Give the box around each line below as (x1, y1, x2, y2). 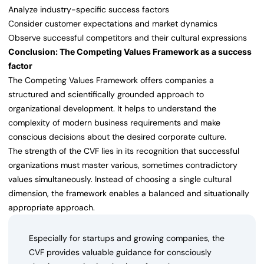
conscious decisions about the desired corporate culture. (8, 131, 226, 143)
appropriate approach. (8, 202, 95, 213)
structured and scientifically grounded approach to (8, 89, 204, 100)
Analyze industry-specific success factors (8, 4, 169, 15)
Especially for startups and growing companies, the (29, 233, 225, 244)
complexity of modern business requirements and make (8, 117, 220, 128)
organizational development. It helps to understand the (8, 103, 216, 114)
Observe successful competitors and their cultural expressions (8, 32, 247, 44)
